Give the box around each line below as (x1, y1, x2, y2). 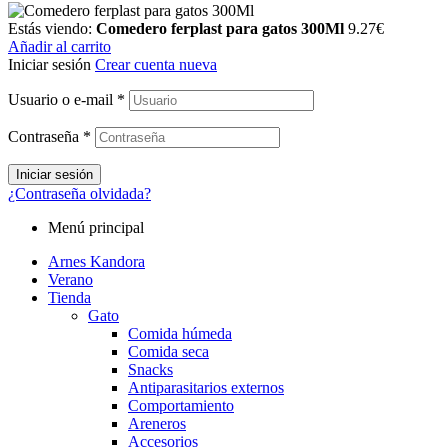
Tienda (48, 289, 91, 307)
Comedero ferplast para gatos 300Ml (96, 20, 344, 38)
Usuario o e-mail (8, 91, 117, 109)
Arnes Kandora (48, 253, 145, 271)
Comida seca (128, 343, 209, 361)
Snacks (128, 361, 173, 379)
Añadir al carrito (8, 38, 111, 56)
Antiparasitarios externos (128, 379, 284, 397)
